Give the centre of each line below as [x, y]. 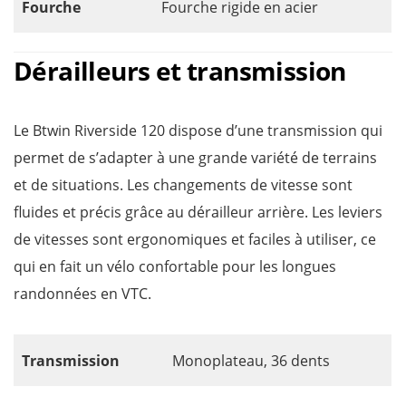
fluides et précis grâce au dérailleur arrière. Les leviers [198, 212]
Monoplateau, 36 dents [251, 361]
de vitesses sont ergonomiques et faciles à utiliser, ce [195, 239]
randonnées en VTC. [82, 294]
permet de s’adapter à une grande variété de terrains [195, 158]
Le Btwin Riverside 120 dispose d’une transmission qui [198, 130]
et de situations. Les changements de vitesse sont [183, 185]
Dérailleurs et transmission [180, 71]
